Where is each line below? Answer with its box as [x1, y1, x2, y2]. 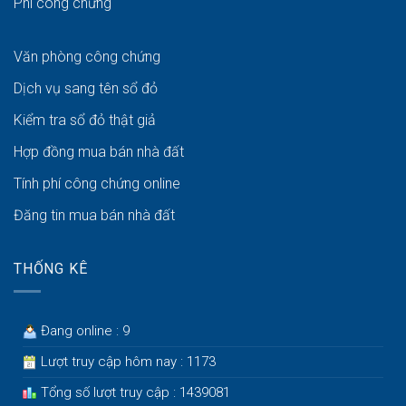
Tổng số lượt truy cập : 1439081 [37, 383, 230, 401]
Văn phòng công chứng [14, 48, 160, 66]
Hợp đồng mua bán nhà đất [14, 143, 184, 161]
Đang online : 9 [37, 322, 130, 339]
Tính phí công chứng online [14, 175, 180, 193]
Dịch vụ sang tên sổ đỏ [14, 80, 158, 98]
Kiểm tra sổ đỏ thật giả [14, 111, 156, 130]
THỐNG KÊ [14, 260, 88, 278]
